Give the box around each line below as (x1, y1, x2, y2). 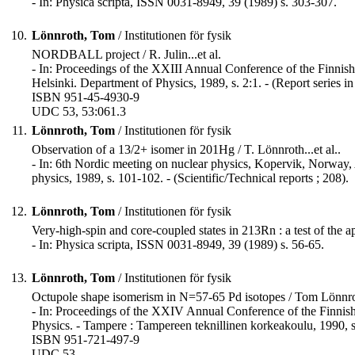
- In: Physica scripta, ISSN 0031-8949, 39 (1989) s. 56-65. (32, 238, 324, 252)
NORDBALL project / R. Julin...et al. (32, 48, 221, 62)
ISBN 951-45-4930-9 (32, 90, 139, 105)
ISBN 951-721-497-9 (32, 333, 139, 347)
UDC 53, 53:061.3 (32, 105, 126, 119)
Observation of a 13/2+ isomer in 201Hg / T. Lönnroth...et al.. (32, 143, 341, 157)
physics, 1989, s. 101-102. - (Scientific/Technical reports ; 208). (32, 171, 349, 185)
